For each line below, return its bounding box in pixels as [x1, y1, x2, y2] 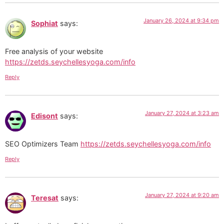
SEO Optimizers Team [5, 139, 80, 148]
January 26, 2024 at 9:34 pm [143, 17, 219, 24]
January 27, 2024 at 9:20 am [145, 191, 219, 198]
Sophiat [31, 19, 58, 27]
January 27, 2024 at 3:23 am [145, 109, 219, 116]
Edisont [31, 111, 58, 120]
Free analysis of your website [5, 47, 103, 56]
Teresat [31, 193, 58, 202]
